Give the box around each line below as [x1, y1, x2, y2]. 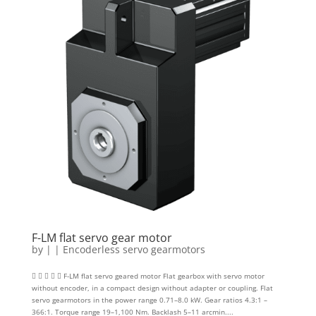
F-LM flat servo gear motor [31, 230, 172, 246]
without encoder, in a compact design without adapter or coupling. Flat [31, 283, 273, 293]
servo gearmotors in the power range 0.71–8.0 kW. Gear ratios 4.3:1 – [31, 295, 267, 305]
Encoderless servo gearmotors [62, 243, 205, 257]
